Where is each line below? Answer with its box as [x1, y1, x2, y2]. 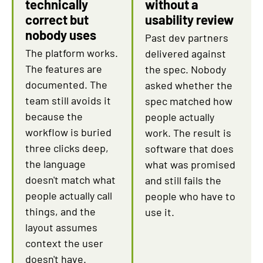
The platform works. [25, 46, 118, 59]
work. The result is [145, 126, 231, 139]
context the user [25, 237, 103, 249]
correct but [25, 12, 89, 27]
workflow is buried [25, 126, 112, 139]
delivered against [145, 47, 226, 60]
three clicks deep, [25, 141, 109, 154]
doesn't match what [25, 173, 116, 186]
